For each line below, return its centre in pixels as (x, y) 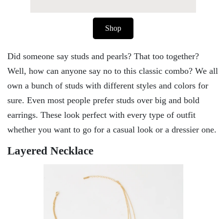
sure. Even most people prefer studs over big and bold (103, 100)
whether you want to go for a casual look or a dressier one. (112, 129)
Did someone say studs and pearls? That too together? (103, 56)
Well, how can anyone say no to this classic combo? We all (113, 71)
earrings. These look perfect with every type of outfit (101, 115)
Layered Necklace (50, 150)
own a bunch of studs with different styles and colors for (108, 85)
